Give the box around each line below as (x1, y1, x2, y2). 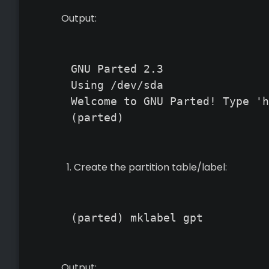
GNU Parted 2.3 (71, 62, 163, 75)
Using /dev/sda (71, 79, 163, 91)
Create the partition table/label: (73, 160, 227, 174)
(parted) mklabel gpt (71, 211, 203, 224)
